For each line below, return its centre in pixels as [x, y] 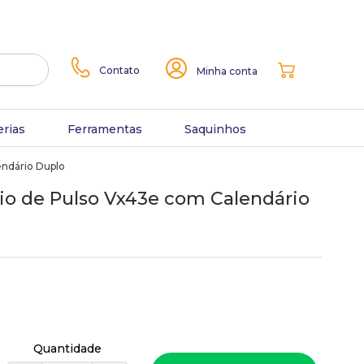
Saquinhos [215, 129]
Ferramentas [104, 129]
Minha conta [227, 71]
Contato [119, 70]
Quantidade [68, 349]
